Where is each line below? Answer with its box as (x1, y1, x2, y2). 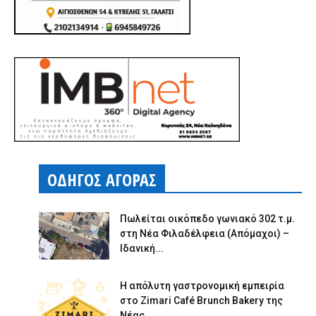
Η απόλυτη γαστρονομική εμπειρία (120, 279, 284, 291)
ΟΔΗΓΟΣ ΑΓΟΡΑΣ (47, 167, 157, 191)
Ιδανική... (120, 242, 164, 254)
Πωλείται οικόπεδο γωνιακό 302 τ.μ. (120, 212, 295, 224)
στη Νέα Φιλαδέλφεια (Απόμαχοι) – (120, 227, 289, 239)
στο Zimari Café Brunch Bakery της (120, 294, 283, 306)
